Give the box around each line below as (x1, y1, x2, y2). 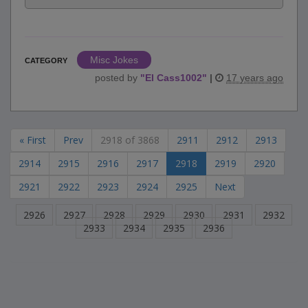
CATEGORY (25, 56, 67, 65)
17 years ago (226, 72, 283, 84)
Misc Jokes (90, 54, 138, 66)
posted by (95, 72, 140, 84)
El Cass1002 (145, 72, 202, 84)
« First (19, 133, 46, 147)
